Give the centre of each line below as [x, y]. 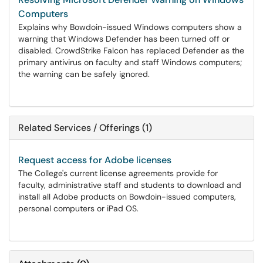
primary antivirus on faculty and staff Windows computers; [130, 62]
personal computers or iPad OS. [78, 208]
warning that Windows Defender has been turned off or [124, 39]
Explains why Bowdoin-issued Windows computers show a [130, 27]
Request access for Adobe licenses [95, 160]
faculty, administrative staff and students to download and [130, 185]
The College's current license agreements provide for [118, 173]
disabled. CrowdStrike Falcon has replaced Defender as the [131, 50]
